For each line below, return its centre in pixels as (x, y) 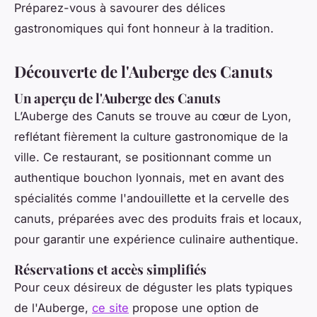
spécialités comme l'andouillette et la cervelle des (152, 198)
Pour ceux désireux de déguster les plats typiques (154, 288)
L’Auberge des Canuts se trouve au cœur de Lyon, (153, 116)
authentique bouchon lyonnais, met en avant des (149, 178)
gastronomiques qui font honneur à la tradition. (144, 28)
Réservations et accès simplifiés (110, 270)
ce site (110, 308)
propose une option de (194, 308)
